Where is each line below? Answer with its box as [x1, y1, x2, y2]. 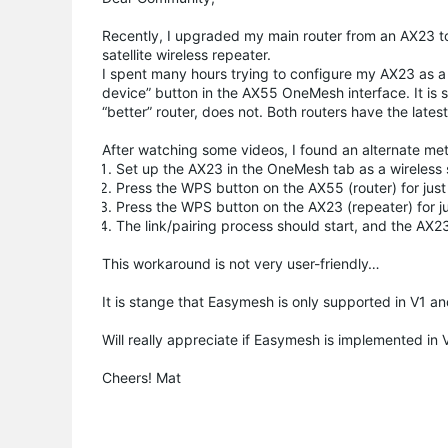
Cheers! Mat [102, 368, 181, 386]
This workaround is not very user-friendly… [102, 254, 380, 272]
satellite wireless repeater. [102, 45, 271, 63]
